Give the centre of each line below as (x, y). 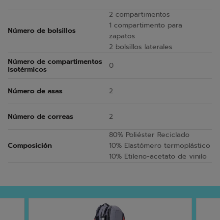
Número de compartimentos (55, 61)
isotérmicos (27, 69)
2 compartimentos (139, 15)
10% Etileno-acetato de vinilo (158, 157)
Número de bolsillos (42, 31)
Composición (30, 146)
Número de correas (41, 116)
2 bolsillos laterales (141, 47)
